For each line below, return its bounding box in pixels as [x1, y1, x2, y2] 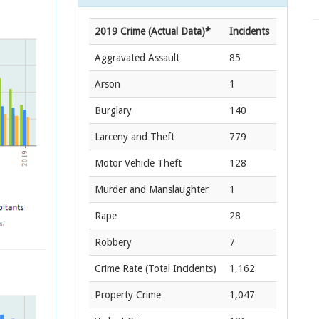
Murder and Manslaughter [95, 184, 209, 195]
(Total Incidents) [142, 263, 216, 274]
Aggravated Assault [95, 52, 179, 63]
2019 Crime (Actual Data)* [95, 26, 211, 37]
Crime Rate [95, 263, 142, 274]
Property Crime [95, 289, 161, 300]
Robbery [95, 236, 132, 248]
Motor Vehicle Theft [95, 157, 182, 169]
